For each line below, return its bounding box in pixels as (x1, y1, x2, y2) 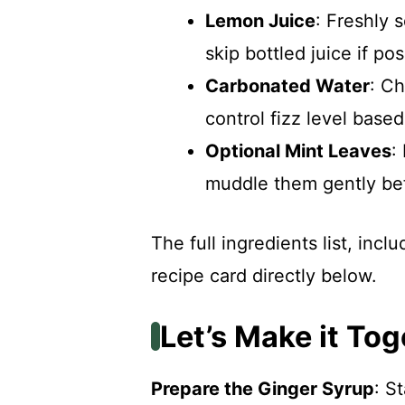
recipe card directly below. (151, 264, 377, 287)
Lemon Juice (205, 9, 316, 32)
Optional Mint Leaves (205, 139, 391, 162)
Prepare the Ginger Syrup (151, 377, 374, 400)
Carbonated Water (205, 74, 370, 97)
